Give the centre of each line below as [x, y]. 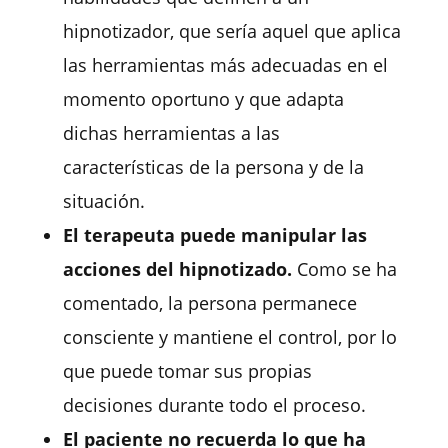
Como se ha [344, 268]
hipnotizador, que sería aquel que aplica [231, 30]
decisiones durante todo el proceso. [214, 404]
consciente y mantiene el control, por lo [229, 336]
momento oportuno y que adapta [203, 98]
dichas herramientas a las [171, 132]
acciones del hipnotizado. [177, 268]
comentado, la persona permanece [209, 302]
